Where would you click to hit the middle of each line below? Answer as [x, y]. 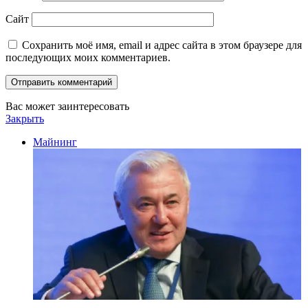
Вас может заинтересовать [67, 107]
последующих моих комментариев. [88, 58]
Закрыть [25, 119]
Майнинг [55, 142]
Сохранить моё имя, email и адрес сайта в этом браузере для [162, 45]
